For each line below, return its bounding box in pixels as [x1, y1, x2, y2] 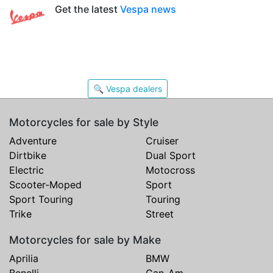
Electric [9, 163, 44, 176]
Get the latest [55, 2, 120, 15]
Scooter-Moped [9, 178, 82, 191]
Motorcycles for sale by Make [9, 233, 161, 246]
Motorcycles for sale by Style [9, 115, 158, 129]
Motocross [146, 163, 195, 176]
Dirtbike [9, 149, 46, 161]
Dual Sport [146, 149, 196, 161]
